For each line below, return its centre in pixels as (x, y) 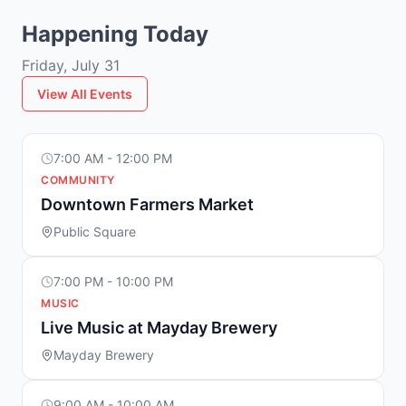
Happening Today (115, 34)
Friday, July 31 (71, 65)
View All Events (85, 94)
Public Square (95, 232)
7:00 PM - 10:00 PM (113, 281)
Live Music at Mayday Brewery (159, 328)
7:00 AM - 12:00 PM (113, 158)
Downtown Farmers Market (147, 204)
